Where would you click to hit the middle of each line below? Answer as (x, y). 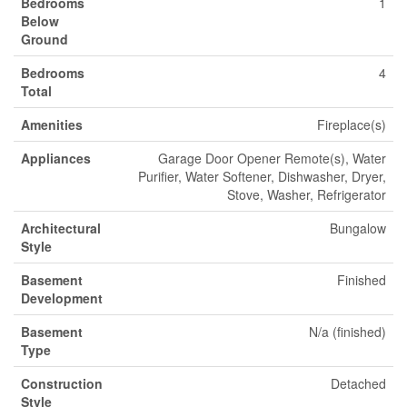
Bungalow (358, 228)
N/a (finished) (347, 332)
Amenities (52, 124)
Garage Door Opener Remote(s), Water (272, 158)
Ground (45, 39)
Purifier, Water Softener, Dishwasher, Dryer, (262, 176)
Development (62, 298)
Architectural (61, 228)
